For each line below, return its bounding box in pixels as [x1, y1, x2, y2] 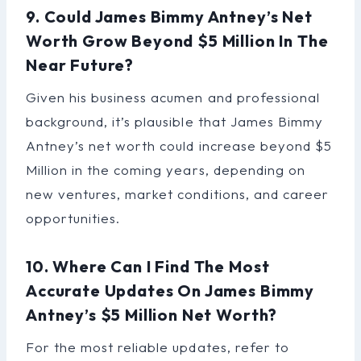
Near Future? [26, 54, 135, 75]
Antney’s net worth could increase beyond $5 [26, 136, 332, 154]
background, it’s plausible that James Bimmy [26, 112, 323, 130]
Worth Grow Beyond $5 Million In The [26, 30, 329, 51]
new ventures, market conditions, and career [26, 185, 329, 202]
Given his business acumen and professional [26, 88, 320, 106]
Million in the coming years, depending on [26, 160, 305, 178]
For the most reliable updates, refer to [26, 338, 289, 355]
